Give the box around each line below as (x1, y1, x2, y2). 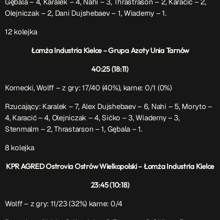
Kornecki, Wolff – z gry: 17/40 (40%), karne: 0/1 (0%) (5, 83, 174, 93)
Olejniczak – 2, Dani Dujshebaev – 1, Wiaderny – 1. (5, 8, 166, 18)
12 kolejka (5, 27, 37, 37)
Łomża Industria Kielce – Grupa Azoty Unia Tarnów (30, 46, 190, 55)
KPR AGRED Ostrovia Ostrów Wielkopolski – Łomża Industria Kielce (6, 162, 214, 171)
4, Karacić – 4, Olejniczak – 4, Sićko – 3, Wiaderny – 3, (5, 113, 180, 123)
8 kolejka (5, 143, 34, 153)
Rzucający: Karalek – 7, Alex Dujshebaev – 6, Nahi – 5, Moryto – (5, 102, 212, 111)
